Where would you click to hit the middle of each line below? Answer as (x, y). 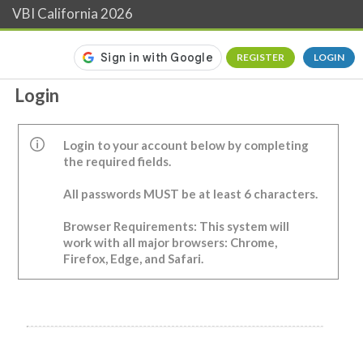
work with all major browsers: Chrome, (170, 242)
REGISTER (261, 57)
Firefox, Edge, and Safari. (133, 258)
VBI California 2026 (73, 13)
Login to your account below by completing (186, 145)
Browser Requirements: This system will (176, 226)
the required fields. (118, 161)
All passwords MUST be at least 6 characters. (190, 194)
